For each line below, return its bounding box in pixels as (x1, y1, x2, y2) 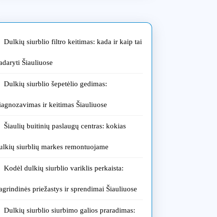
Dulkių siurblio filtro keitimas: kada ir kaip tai (4, 38, 142, 46)
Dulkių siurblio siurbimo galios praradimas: (4, 206, 136, 214)
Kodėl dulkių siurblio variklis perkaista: (4, 164, 124, 172)
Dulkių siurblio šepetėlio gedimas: (4, 80, 108, 88)
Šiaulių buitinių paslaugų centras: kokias (4, 122, 126, 130)
